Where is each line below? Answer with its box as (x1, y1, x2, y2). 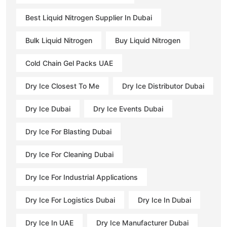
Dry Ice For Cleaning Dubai (25, 149, 113, 159)
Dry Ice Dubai (25, 104, 70, 113)
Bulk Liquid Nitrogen (25, 35, 92, 45)
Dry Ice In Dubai (138, 195, 191, 204)
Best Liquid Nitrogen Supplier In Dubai (25, 13, 152, 22)
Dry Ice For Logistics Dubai (25, 195, 115, 204)
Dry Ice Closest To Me (25, 81, 99, 90)
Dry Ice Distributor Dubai (122, 81, 204, 90)
